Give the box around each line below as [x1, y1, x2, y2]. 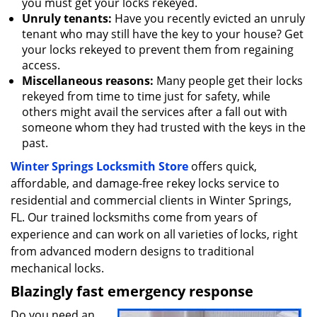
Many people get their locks [154, 73, 303, 88]
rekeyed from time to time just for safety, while [22, 88, 270, 104]
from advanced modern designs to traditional [11, 243, 254, 259]
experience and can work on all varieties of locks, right [11, 226, 298, 242]
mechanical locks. [11, 260, 104, 276]
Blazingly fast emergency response [11, 282, 253, 301]
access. [22, 57, 60, 73]
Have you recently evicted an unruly [112, 11, 305, 26]
